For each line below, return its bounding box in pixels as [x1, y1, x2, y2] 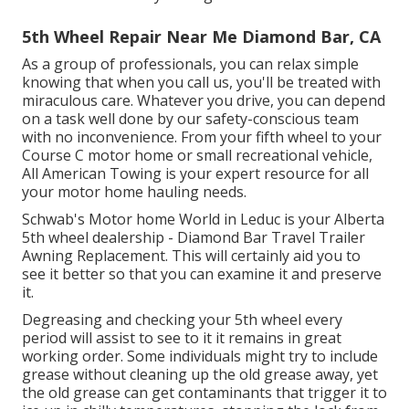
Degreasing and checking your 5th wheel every [22, 309, 342, 330]
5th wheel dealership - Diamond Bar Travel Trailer [22, 226, 365, 247]
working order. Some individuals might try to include [22, 345, 378, 366]
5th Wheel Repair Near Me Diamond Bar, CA [22, 25, 381, 47]
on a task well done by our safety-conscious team [22, 108, 359, 129]
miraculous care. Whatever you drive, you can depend [22, 89, 385, 110]
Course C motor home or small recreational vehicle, [22, 144, 372, 165]
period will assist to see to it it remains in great [22, 327, 341, 348]
